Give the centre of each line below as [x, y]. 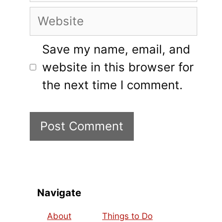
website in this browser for [118, 67]
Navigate [59, 193]
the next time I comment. [112, 85]
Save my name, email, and [116, 49]
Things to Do [128, 216]
